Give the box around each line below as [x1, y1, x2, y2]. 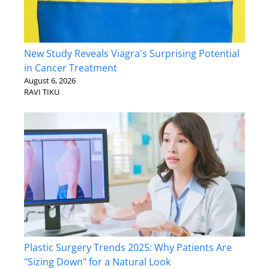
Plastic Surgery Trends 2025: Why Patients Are [24, 241, 232, 255]
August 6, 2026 [24, 75, 76, 86]
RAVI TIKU [24, 86, 59, 98]
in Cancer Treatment [24, 61, 117, 75]
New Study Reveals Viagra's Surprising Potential [24, 47, 240, 61]
